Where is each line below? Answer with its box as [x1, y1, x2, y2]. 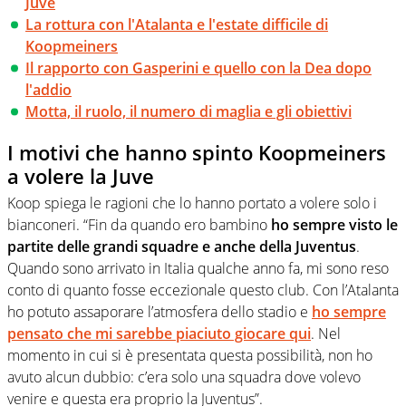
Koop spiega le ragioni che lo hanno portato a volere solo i [7, 193, 377, 214]
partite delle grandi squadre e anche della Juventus [7, 237, 356, 257]
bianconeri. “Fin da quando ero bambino [7, 215, 271, 236]
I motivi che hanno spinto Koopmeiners [7, 138, 386, 166]
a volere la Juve [7, 161, 154, 189]
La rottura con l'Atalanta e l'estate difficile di [25, 14, 328, 34]
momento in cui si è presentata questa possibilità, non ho [7, 345, 372, 366]
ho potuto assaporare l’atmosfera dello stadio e [7, 302, 312, 323]
